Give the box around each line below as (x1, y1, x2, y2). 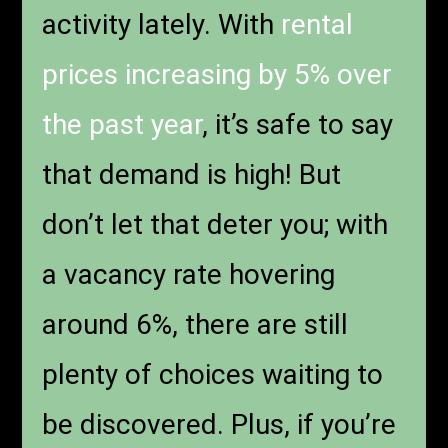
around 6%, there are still (42, 308, 349, 342)
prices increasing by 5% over (42, 58, 393, 92)
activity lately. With (42, 8, 282, 42)
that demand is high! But (42, 158, 342, 192)
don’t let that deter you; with (42, 208, 389, 242)
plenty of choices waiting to (42, 358, 384, 392)
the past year (42, 108, 203, 142)
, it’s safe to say (202, 108, 394, 142)
